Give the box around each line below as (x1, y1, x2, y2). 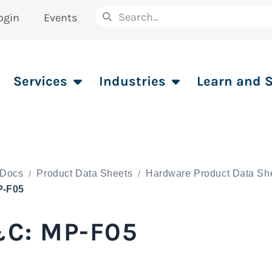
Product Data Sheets (36, 168, 133, 178)
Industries (98, 73, 166, 89)
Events (43, 11, 77, 24)
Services (13, 73, 67, 89)
